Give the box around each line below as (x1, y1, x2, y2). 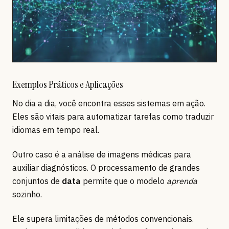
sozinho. (12, 189, 42, 200)
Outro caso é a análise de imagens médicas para (12, 149, 191, 160)
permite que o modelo (81, 176, 167, 187)
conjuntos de (12, 176, 62, 187)
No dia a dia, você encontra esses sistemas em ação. (12, 98, 205, 109)
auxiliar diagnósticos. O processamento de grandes (12, 163, 200, 173)
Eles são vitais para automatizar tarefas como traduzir (12, 111, 214, 122)
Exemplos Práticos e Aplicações (12, 78, 123, 91)
